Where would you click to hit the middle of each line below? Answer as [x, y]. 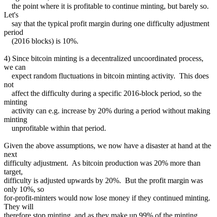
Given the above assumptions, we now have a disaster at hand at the [108, 145]
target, [13, 171]
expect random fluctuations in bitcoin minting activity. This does [106, 76]
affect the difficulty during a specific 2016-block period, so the [103, 93]
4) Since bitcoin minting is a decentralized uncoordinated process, [104, 58]
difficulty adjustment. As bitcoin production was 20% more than [102, 163]
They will [19, 206]
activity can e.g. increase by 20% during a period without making [107, 110]
